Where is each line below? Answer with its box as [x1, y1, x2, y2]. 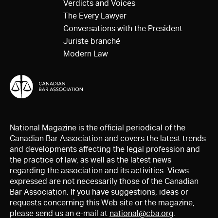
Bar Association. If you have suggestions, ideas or [10, 187, 188, 197]
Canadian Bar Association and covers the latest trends [10, 133, 206, 143]
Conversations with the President [63, 24, 182, 34]
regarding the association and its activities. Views [10, 165, 189, 175]
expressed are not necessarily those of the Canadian [10, 176, 199, 186]
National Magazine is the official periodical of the [10, 123, 185, 132]
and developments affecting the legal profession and [10, 144, 200, 154]
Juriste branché [63, 36, 120, 46]
